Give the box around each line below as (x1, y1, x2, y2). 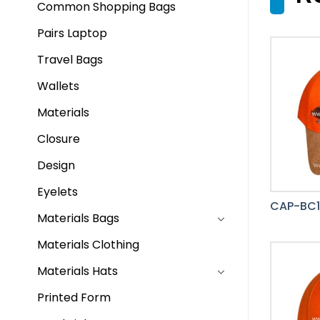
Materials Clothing (37, 236, 139, 253)
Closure (37, 131, 80, 147)
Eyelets (37, 184, 78, 200)
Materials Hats (37, 263, 118, 279)
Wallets (37, 78, 79, 94)
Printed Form (37, 289, 111, 306)
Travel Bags (37, 51, 103, 68)
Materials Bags (37, 210, 119, 226)
